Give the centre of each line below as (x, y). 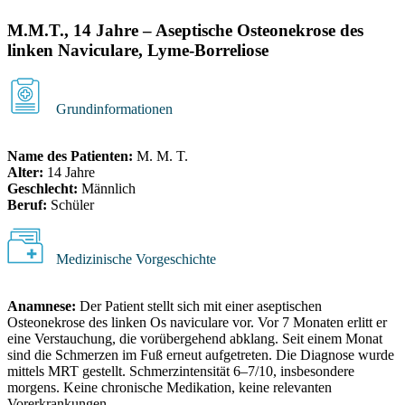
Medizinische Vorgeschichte (134, 259)
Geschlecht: (42, 188)
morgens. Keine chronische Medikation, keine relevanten (170, 387)
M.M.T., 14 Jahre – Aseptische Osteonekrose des (185, 31)
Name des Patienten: (70, 155)
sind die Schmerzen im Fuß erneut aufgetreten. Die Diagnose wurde (201, 354)
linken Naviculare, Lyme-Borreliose (138, 51)
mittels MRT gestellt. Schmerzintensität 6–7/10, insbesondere (181, 371)
